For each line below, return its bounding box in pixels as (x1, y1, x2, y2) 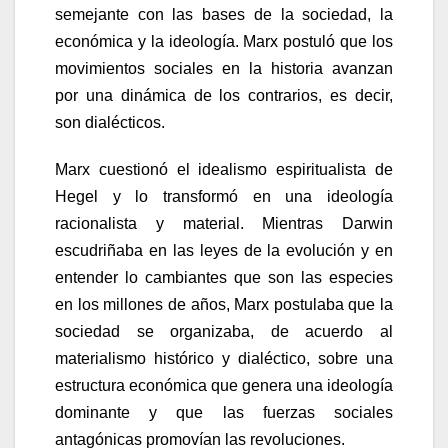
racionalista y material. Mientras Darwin (55, 214, 393, 232)
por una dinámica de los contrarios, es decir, (55, 86, 393, 104)
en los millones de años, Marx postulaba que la (55, 295, 393, 313)
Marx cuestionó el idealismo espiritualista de (55, 160, 393, 178)
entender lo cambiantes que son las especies (55, 268, 393, 286)
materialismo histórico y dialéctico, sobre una (55, 349, 393, 367)
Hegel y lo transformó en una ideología (55, 187, 393, 205)
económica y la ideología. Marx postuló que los (55, 32, 393, 50)
